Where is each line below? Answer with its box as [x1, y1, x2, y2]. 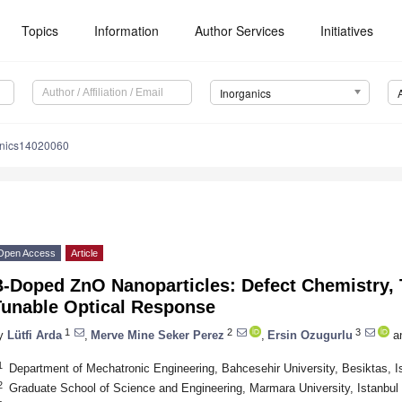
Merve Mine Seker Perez [91, 328, 224, 342]
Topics [22, 22, 59, 39]
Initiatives [320, 22, 374, 39]
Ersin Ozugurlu [267, 328, 353, 342]
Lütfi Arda [7, 328, 62, 342]
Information [94, 22, 160, 39]
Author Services [195, 22, 285, 39]
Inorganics [219, 85, 271, 101]
